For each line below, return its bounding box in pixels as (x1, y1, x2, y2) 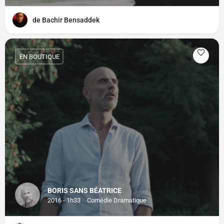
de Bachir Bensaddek (32, 16, 99, 24)
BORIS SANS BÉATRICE (47, 186, 121, 194)
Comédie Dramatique (87, 196, 146, 204)
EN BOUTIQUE (19, 52, 59, 60)
